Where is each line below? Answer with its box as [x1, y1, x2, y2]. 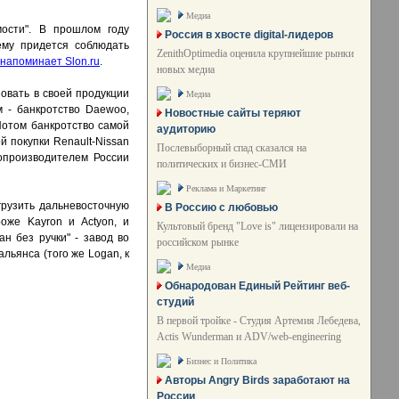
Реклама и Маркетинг [186, 183, 266, 193]
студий [157, 296, 194, 308]
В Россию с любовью [165, 201, 278, 214]
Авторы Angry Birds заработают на [165, 374, 350, 387]
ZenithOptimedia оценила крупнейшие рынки [157, 47, 354, 60]
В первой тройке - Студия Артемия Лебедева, [157, 314, 361, 327]
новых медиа [157, 63, 215, 76]
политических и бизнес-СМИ [157, 158, 287, 170]
